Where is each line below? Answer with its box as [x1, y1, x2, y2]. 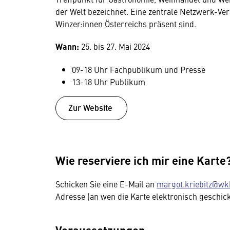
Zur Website [68, 101, 114, 113]
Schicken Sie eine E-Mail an [55, 178, 157, 189]
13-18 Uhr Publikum [72, 76, 145, 87]
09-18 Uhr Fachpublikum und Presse [72, 64, 205, 75]
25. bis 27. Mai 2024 [79, 41, 150, 52]
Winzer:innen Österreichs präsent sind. [55, 18, 196, 29]
